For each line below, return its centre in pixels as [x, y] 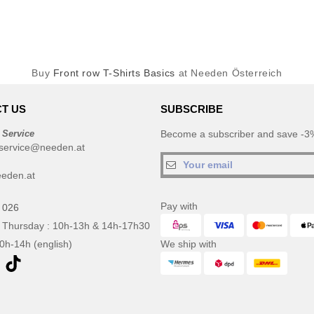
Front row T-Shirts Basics [114, 73]
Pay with [179, 206]
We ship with [189, 244]
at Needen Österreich [228, 73]
